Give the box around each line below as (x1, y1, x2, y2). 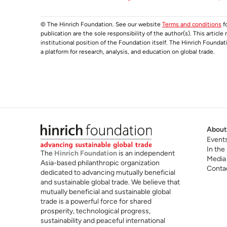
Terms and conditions (162, 21, 221, 28)
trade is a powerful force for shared (41, 197, 152, 206)
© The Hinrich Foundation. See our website (41, 21, 162, 28)
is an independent (117, 148, 175, 158)
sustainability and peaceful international (41, 216, 165, 225)
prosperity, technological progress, (41, 206, 150, 215)
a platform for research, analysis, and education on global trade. (41, 48, 215, 55)
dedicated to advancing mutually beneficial (41, 168, 175, 177)
